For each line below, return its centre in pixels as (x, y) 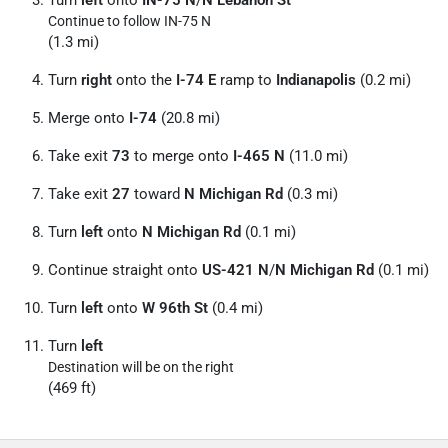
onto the (144, 80)
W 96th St (175, 308)
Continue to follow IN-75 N (129, 21)
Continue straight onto (125, 270)
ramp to (246, 80)
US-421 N (235, 270)
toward (157, 194)
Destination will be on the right (141, 367)
